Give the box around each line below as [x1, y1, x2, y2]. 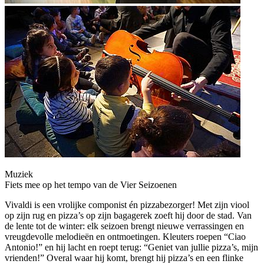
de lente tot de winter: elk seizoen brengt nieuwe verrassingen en [5, 220, 244, 231]
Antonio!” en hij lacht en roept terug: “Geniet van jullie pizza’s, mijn [5, 242, 258, 252]
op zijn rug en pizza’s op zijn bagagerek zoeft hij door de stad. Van [5, 210, 252, 220]
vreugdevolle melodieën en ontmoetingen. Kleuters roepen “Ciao [5, 231, 246, 242]
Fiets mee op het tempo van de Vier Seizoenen [5, 179, 177, 190]
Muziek [5, 169, 33, 179]
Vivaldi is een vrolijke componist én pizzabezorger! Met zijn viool [5, 199, 249, 210]
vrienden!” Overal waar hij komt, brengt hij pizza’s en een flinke [5, 252, 243, 263]
